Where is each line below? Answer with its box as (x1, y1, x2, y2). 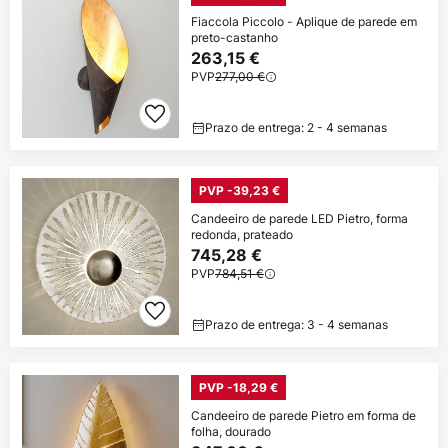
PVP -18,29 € (199, 379, 278, 395)
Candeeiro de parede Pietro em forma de (191, 406, 416, 424)
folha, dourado (191, 422, 271, 440)
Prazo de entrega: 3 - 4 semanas (205, 315, 388, 333)
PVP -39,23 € (199, 182, 280, 198)
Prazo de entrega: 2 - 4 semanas (205, 118, 387, 136)
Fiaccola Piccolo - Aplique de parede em (191, 12, 417, 30)
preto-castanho (191, 28, 278, 46)
